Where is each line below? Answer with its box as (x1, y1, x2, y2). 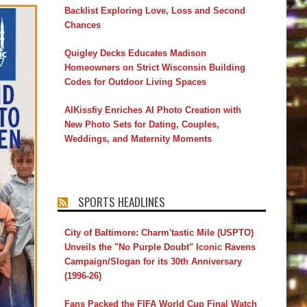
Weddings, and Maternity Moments (64, 133, 212, 144)
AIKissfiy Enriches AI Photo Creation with (64, 104, 241, 115)
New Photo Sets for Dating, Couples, (64, 119, 219, 130)
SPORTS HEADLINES (77, 193, 165, 210)
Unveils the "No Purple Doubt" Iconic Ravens (64, 241, 256, 252)
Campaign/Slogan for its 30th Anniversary (64, 256, 242, 267)
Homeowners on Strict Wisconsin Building (64, 62, 245, 73)
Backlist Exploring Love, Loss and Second (64, 5, 245, 16)
